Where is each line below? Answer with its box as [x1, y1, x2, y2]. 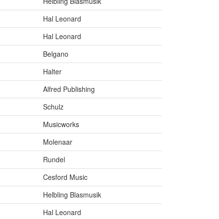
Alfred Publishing [43, 84, 95, 94]
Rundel [43, 154, 65, 165]
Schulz [43, 102, 64, 112]
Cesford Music [43, 172, 88, 182]
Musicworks [43, 119, 79, 130]
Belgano [43, 49, 68, 59]
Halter [43, 66, 62, 77]
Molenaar [43, 137, 72, 147]
